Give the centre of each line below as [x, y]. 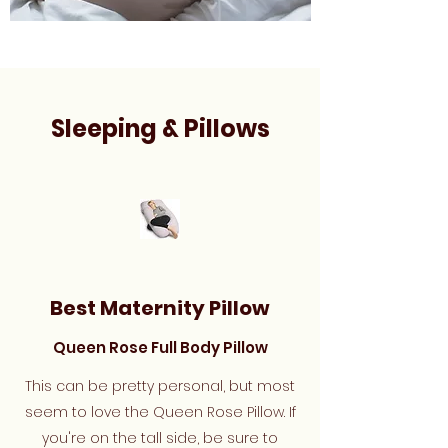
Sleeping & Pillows [160, 128]
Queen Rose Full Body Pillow [160, 347]
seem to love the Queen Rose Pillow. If [160, 412]
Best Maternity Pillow [160, 308]
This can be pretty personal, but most [160, 386]
